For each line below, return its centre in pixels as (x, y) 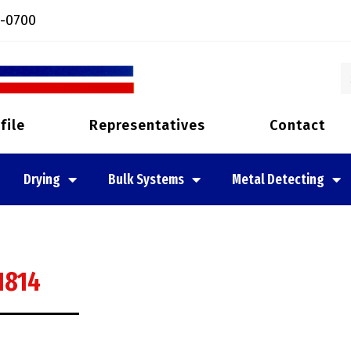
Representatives (147, 125)
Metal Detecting (278, 179)
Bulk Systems (146, 179)
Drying (42, 179)
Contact (297, 125)
